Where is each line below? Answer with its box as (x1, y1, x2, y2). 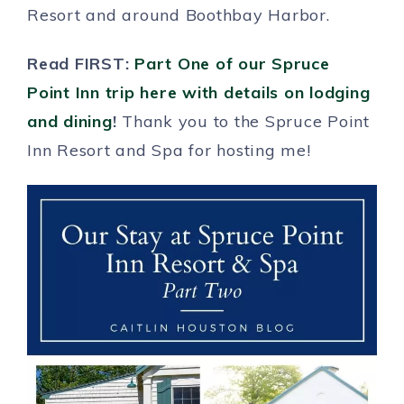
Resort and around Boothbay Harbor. (27, 5, 330, 25)
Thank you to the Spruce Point (122, 111, 370, 132)
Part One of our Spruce (134, 53, 330, 74)
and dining (27, 111, 113, 132)
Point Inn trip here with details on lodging (27, 82, 371, 103)
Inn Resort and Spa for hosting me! (27, 140, 311, 161)
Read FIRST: (27, 53, 134, 74)
